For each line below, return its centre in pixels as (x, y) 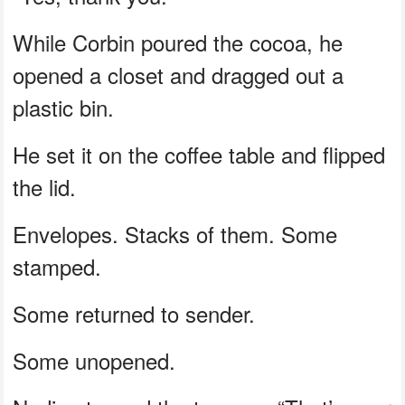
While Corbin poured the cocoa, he (178, 42)
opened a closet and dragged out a (179, 74)
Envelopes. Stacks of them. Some (175, 233)
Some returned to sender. (134, 313)
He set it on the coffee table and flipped (199, 154)
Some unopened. (94, 360)
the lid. (45, 186)
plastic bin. (64, 107)
